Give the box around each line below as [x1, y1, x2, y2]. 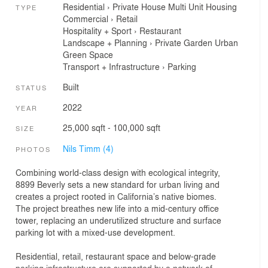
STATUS [16, 82, 47, 92]
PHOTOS [16, 144, 51, 154]
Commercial [62, 13, 108, 25]
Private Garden [154, 36, 212, 49]
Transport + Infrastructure [62, 60, 160, 73]
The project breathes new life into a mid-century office [16, 202, 219, 215]
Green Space [62, 48, 113, 61]
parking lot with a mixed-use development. [16, 226, 175, 239]
